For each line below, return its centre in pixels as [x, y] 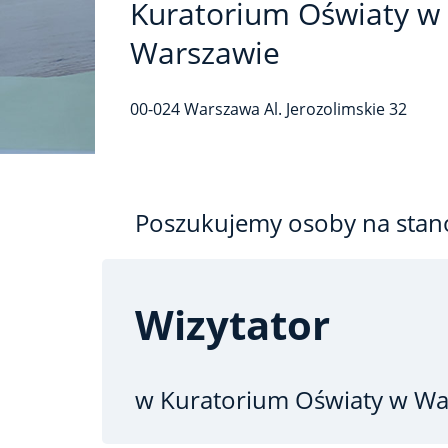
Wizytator [232, 324]
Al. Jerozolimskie [324, 109]
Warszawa [222, 109]
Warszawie [205, 52]
